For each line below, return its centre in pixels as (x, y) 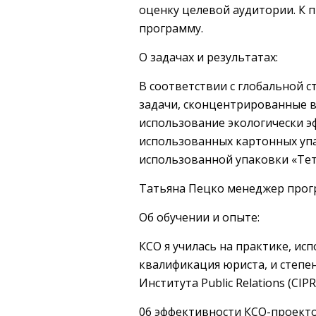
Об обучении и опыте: (199, 217)
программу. (171, 28)
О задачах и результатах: (208, 57)
